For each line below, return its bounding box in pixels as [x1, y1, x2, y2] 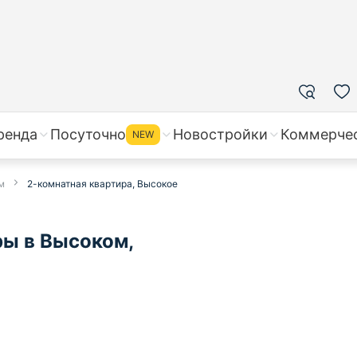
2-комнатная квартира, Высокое [27, 178, 178, 190]
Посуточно [50, 126, 126, 143]
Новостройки [173, 126, 268, 143]
